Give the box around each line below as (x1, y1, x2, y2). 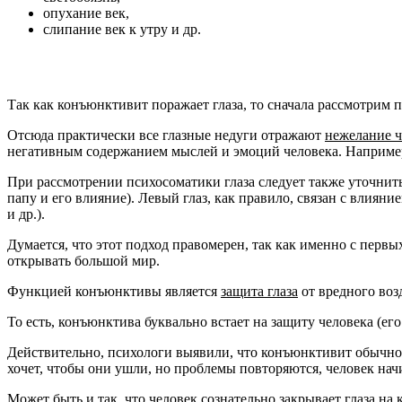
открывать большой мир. (7, 253, 160, 269)
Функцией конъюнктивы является (7, 284, 221, 300)
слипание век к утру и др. (43, 21, 201, 37)
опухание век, (43, 4, 129, 21)
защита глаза (221, 284, 298, 300)
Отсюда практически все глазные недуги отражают (7, 127, 325, 144)
